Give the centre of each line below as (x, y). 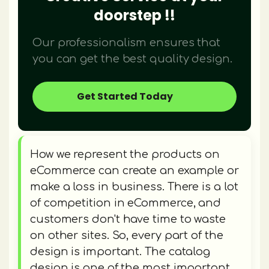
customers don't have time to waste (128, 219)
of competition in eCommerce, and (126, 203)
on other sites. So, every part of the (127, 236)
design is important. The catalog (120, 252)
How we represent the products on (125, 155)
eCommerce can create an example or (134, 171)
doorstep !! (134, 16)
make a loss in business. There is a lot (134, 187)
